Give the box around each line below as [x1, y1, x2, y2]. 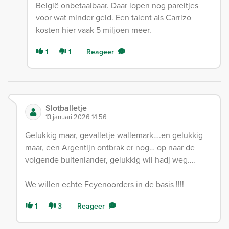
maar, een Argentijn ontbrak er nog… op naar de [25, 142, 195, 153]
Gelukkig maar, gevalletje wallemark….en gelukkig [25, 129, 203, 141]
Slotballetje [45, 102, 87, 114]
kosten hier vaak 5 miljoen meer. [35, 24, 151, 36]
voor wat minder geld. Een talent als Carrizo [35, 12, 191, 24]
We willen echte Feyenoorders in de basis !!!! [25, 178, 184, 190]
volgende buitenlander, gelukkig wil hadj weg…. [25, 154, 195, 166]
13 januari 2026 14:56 [45, 112, 107, 122]
